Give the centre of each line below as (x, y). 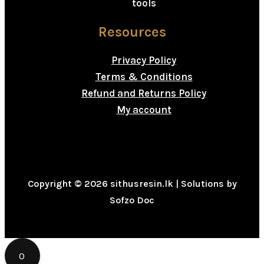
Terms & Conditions (144, 76)
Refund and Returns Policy (144, 93)
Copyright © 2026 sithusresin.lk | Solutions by (132, 184)
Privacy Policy (144, 60)
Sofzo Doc (132, 200)
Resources (132, 32)
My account (144, 109)
